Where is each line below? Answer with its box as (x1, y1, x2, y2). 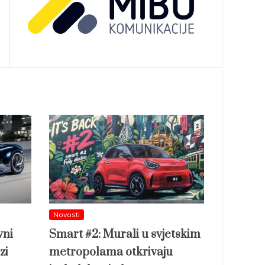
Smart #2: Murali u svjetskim (49, 227, 201, 243)
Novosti (53, 210, 80, 219)
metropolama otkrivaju (49, 245, 173, 260)
